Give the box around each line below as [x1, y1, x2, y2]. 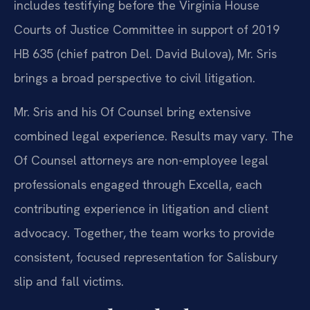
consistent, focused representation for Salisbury [14, 249, 277, 266]
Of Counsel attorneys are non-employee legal [14, 152, 268, 169]
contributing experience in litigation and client [14, 201, 268, 217]
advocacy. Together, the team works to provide [14, 225, 275, 241]
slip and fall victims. [14, 273, 124, 290]
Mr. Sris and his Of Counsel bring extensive [14, 104, 251, 120]
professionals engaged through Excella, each [14, 176, 262, 193]
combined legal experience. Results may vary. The [14, 128, 293, 145]
